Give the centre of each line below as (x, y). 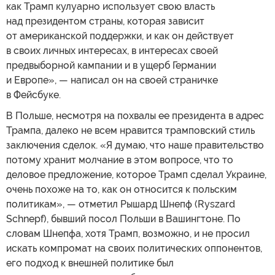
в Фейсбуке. (33, 95)
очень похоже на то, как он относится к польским (122, 189)
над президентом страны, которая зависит (105, 21)
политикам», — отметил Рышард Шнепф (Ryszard (121, 204)
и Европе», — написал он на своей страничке (112, 80)
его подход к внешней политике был (90, 263)
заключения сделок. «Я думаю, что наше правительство (135, 145)
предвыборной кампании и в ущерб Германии (111, 65)
